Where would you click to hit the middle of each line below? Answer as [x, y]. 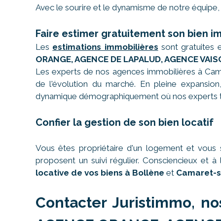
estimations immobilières [105, 47]
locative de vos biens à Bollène [100, 173]
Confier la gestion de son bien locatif [125, 122]
